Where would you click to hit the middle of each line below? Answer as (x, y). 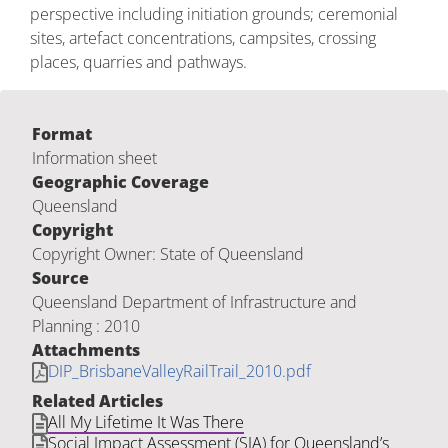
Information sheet (94, 158)
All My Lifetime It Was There (146, 422)
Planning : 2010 (86, 326)
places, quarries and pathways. (138, 62)
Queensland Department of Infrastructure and (194, 302)
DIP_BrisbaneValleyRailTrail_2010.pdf (179, 371)
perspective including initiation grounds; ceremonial (214, 14)
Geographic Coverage (120, 182)
